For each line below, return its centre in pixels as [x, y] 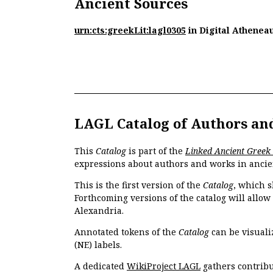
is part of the [156, 151]
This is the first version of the [139, 185]
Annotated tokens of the [126, 232]
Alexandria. [99, 211]
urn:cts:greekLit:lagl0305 [130, 30]
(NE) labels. [98, 245]
